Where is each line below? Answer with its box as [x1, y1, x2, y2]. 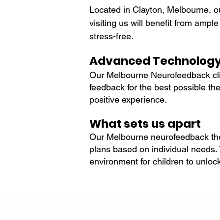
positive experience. [89, 94, 167, 105]
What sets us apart [89, 116, 201, 132]
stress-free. [89, 31, 134, 41]
